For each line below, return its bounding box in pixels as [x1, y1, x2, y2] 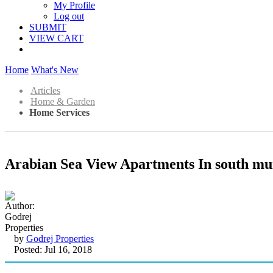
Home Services [29, 107, 90, 118]
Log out [54, 11, 84, 21]
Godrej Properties [26, 233, 94, 244]
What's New [31, 65, 79, 75]
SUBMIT [29, 22, 66, 32]
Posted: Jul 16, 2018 [14, 244, 92, 255]
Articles [30, 85, 60, 96]
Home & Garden [30, 96, 95, 107]
